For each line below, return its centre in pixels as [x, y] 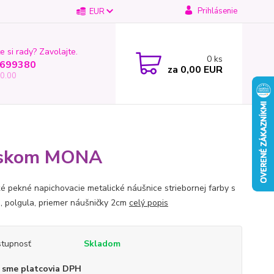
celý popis [148, 203]
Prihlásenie [217, 11]
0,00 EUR [200, 69]
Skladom [102, 244]
